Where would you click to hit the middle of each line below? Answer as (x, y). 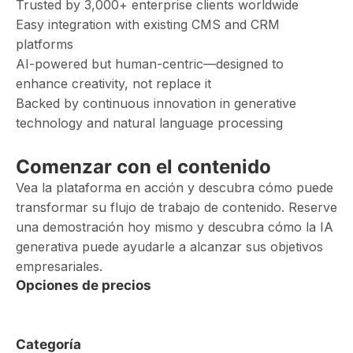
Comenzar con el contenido (143, 167)
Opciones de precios (84, 285)
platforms (45, 44)
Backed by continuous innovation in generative (156, 103)
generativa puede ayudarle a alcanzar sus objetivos (169, 247)
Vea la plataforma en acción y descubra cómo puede (175, 188)
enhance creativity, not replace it (113, 84)
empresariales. (59, 266)
